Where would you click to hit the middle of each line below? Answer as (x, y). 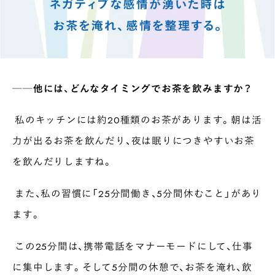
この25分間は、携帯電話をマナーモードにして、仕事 (133, 246)
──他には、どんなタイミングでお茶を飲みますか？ (132, 88)
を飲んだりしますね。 (63, 161)
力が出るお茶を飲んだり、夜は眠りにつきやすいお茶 (134, 141)
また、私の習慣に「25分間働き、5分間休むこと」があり (137, 193)
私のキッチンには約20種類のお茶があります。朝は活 (137, 120)
